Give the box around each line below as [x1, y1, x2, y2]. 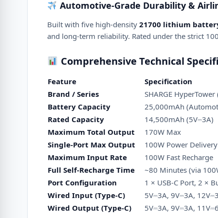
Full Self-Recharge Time [48, 165, 135, 175]
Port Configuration [48, 178, 117, 187]
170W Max [145, 127, 181, 137]
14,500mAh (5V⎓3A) [145, 114, 214, 124]
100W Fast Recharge [145, 152, 213, 162]
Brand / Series [48, 89, 99, 99]
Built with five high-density [47, 19, 139, 29]
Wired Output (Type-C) [48, 203, 131, 213]
